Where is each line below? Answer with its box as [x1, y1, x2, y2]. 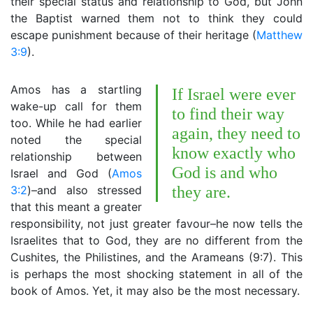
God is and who [172, 163, 277, 182]
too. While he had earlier [10, 116, 142, 130]
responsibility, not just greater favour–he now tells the [10, 217, 303, 231]
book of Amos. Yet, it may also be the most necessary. [10, 284, 300, 298]
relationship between [10, 150, 142, 163]
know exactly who [172, 144, 296, 162]
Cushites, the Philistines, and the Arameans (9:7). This [10, 250, 303, 264]
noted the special [10, 133, 142, 147]
